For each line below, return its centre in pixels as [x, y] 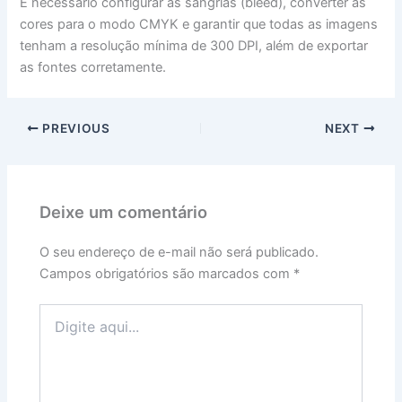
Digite [56, 311]
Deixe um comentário [124, 211]
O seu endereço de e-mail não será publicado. [179, 252]
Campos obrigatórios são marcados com [167, 273]
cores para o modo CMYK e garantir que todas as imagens [199, 25]
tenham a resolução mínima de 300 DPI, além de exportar [194, 46]
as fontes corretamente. [93, 68]
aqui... [57, 329]
